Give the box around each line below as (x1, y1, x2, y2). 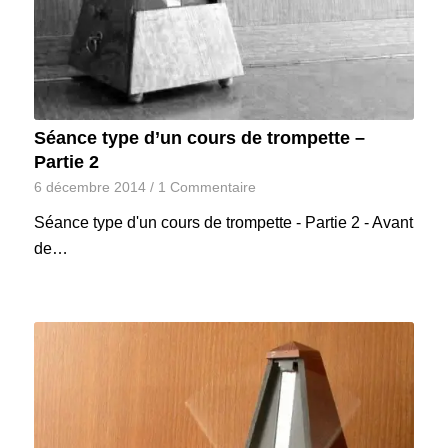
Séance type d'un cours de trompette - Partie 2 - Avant (33, 214, 413, 232)
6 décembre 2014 (33, 179, 146, 196)
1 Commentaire (157, 179, 256, 196)
